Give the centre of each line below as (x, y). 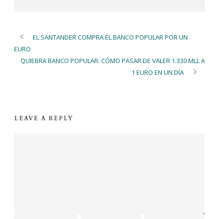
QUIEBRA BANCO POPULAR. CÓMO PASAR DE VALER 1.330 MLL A (113, 60)
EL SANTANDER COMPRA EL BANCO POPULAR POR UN (110, 37)
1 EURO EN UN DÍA (158, 72)
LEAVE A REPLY (44, 118)
